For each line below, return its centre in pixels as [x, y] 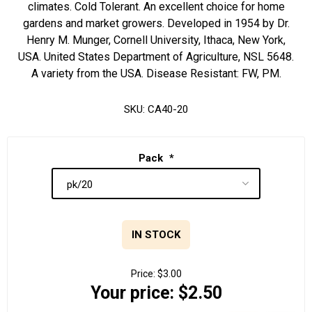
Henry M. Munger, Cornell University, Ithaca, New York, [156, 40]
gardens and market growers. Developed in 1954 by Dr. [156, 23]
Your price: [132, 293]
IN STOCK [156, 235]
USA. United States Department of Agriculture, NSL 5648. [156, 57]
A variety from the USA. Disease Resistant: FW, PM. [156, 73]
